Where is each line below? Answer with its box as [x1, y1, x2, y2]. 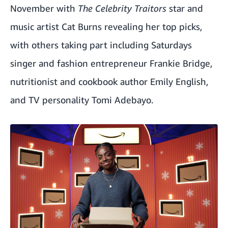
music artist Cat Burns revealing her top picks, [10, 21, 202, 33]
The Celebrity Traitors [78, 3, 166, 14]
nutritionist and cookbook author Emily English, [10, 76, 208, 88]
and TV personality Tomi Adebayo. [10, 94, 153, 106]
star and [166, 3, 203, 14]
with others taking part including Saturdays [10, 39, 192, 51]
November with [10, 3, 78, 14]
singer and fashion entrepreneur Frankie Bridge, [10, 58, 212, 69]
